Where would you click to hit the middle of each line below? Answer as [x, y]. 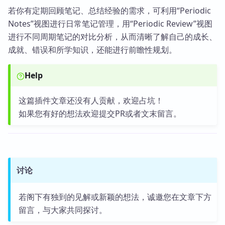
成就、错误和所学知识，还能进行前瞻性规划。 [92, 49]
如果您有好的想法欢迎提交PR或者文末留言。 [100, 113]
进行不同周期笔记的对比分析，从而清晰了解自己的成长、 [113, 36]
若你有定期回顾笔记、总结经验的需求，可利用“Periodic [109, 10]
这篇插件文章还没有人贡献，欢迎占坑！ [91, 100]
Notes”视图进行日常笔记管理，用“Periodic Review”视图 [110, 23]
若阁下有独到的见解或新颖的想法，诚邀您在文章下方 [115, 197]
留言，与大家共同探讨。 [63, 210]
